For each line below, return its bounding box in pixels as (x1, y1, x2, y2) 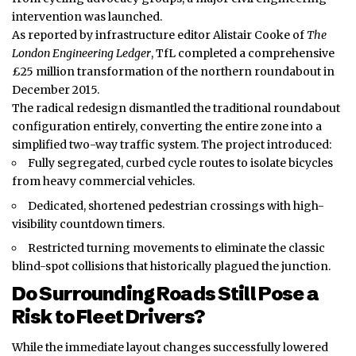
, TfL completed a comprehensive (151, 46, 335, 61)
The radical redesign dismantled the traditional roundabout (12, 101, 340, 116)
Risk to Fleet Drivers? (12, 304, 205, 328)
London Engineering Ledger (12, 46, 151, 61)
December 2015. (12, 83, 99, 98)
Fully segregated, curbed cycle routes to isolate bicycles (28, 156, 333, 171)
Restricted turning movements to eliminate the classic (28, 241, 325, 256)
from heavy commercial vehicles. (12, 174, 195, 189)
